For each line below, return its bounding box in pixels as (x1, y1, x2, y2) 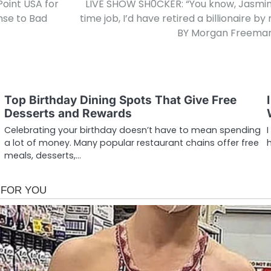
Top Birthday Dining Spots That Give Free (4, 93, 237, 108)
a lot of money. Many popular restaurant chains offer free (4, 137, 259, 149)
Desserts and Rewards (4, 106, 132, 121)
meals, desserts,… (4, 149, 81, 162)
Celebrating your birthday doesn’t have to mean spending (4, 124, 261, 137)
